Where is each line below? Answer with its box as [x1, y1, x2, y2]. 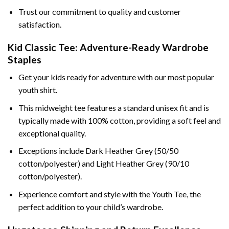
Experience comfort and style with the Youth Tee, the [18, 189, 201, 199]
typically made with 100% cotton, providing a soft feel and [18, 115, 221, 125]
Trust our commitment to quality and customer [18, 6, 181, 16]
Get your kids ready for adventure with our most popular [18, 72, 214, 82]
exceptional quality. [18, 128, 86, 138]
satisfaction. [18, 19, 61, 29]
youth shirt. [18, 85, 57, 95]
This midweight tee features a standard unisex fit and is [18, 102, 209, 112]
